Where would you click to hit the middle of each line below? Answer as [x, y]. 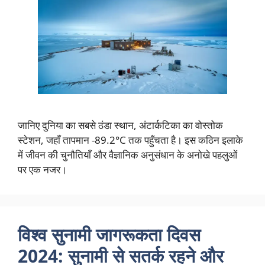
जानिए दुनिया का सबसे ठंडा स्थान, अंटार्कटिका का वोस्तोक [120, 125]
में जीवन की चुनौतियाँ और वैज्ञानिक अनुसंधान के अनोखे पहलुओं [127, 155]
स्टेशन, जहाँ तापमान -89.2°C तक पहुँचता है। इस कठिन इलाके [130, 140]
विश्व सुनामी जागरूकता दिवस [109, 235]
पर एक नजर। [42, 170]
